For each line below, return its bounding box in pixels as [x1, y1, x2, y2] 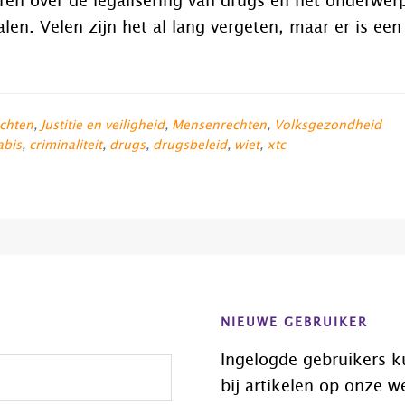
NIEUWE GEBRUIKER [221, 316, 368, 330]
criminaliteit [29, 139, 102, 152]
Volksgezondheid [274, 119, 381, 132]
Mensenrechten [172, 119, 267, 132]
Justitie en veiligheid [41, 119, 165, 132]
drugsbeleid [153, 139, 227, 152]
